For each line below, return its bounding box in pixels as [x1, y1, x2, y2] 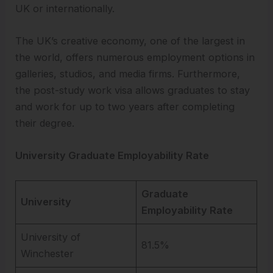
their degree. [15, 117, 75, 130]
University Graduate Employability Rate [15, 149, 210, 162]
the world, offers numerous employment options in [15, 51, 255, 64]
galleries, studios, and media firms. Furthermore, [15, 68, 241, 80]
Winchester [21, 247, 74, 260]
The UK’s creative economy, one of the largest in [15, 35, 246, 48]
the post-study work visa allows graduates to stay [15, 84, 250, 97]
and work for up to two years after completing [15, 101, 235, 113]
